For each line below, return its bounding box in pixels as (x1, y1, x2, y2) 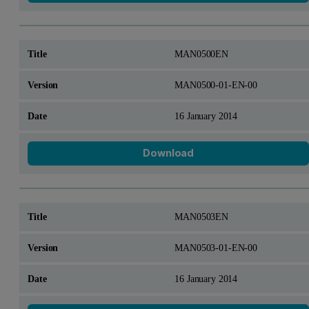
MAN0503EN (175, 211, 228, 223)
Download (143, 147, 195, 159)
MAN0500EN (175, 48, 228, 59)
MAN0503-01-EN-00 (175, 242, 257, 254)
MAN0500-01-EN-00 (175, 79, 257, 90)
